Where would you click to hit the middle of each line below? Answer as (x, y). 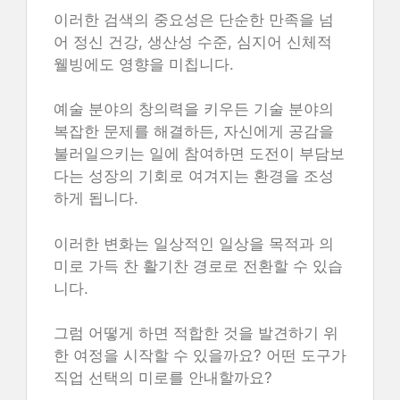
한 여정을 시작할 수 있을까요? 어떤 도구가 (200, 355)
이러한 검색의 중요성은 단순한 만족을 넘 (194, 19)
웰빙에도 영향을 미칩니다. (144, 64)
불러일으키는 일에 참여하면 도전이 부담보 (199, 154)
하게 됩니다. (96, 198)
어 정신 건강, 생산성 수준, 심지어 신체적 (193, 42)
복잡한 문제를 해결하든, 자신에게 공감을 (194, 131)
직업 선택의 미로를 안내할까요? (163, 378)
